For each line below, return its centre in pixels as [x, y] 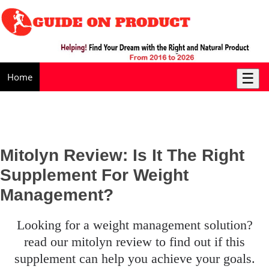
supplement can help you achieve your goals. [134, 258]
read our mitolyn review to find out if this [134, 241]
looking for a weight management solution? [20, 225]
